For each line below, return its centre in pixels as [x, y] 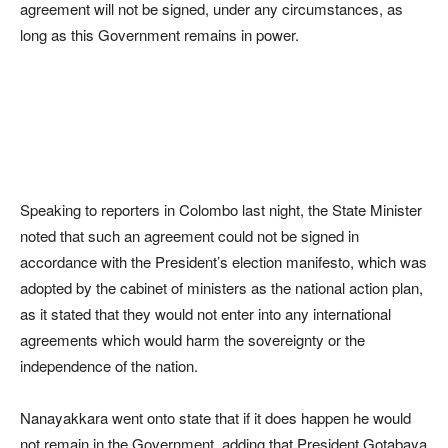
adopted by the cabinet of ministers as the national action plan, [221, 287]
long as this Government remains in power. [159, 34]
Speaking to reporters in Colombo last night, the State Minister [221, 209]
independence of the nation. [109, 365]
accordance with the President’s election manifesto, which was [223, 261]
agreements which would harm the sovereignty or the [192, 339]
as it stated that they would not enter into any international [205, 313]
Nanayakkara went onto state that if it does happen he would [215, 417]
